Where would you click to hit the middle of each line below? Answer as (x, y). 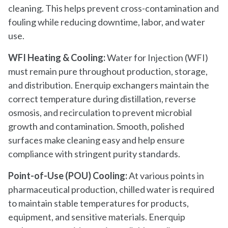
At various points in (166, 175)
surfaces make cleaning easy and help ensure (96, 140)
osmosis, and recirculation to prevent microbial (100, 112)
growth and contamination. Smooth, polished (96, 126)
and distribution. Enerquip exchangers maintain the (109, 85)
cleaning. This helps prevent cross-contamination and (113, 8)
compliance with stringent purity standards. (94, 153)
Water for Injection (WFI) (158, 57)
